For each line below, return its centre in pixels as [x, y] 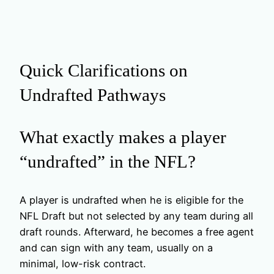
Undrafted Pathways [93, 95]
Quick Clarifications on [104, 71]
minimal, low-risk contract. [83, 263]
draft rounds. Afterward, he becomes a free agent [137, 231]
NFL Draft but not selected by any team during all [136, 216]
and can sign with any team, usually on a [116, 247]
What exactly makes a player [123, 137]
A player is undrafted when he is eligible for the [131, 200]
